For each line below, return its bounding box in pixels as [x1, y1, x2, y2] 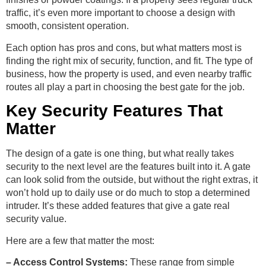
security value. [6, 214, 66, 224]
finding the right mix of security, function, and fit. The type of [6, 55, 252, 66]
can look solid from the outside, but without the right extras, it [6, 175, 258, 185]
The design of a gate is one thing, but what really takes [6, 148, 234, 159]
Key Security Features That [6, 102, 223, 121]
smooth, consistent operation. [6, 21, 129, 31]
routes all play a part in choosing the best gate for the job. [6, 81, 245, 92]
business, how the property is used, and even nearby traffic [6, 68, 252, 79]
